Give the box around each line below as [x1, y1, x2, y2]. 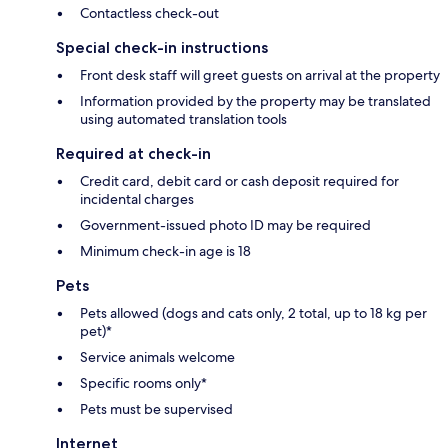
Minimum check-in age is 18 [80, 242, 251, 261]
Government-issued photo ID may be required [80, 216, 371, 235]
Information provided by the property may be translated [80, 92, 431, 111]
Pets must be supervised [80, 400, 233, 419]
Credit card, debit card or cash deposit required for [80, 172, 399, 191]
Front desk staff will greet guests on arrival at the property [80, 66, 440, 85]
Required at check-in [56, 144, 211, 164]
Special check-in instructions [56, 38, 268, 58]
